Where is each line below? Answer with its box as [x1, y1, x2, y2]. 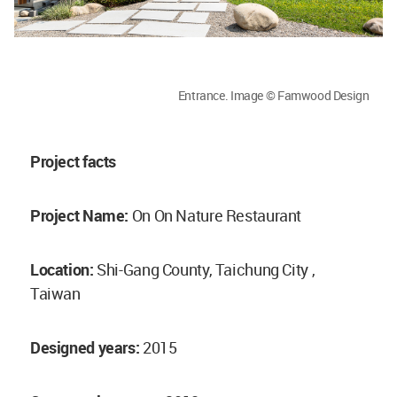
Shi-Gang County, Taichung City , [97, 259, 315, 281]
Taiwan [30, 283, 81, 305]
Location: [30, 259, 97, 281]
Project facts [30, 151, 117, 173]
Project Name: [30, 205, 132, 227]
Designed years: [30, 337, 143, 359]
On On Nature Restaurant [131, 205, 302, 227]
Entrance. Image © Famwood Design [177, 87, 370, 105]
